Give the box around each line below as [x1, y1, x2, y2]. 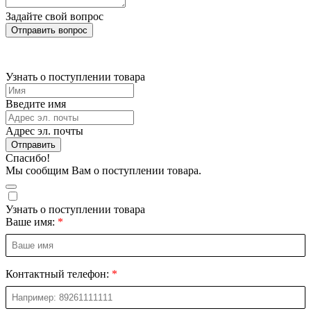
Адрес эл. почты [6, 125, 83, 137]
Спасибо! [6, 152, 50, 165]
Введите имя [6, 98, 66, 110]
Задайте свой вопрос [6, 10, 103, 23]
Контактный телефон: [6, 268, 109, 280]
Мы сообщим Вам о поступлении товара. [6, 165, 201, 177]
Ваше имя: [6, 216, 55, 228]
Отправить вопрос [11, 25, 87, 36]
